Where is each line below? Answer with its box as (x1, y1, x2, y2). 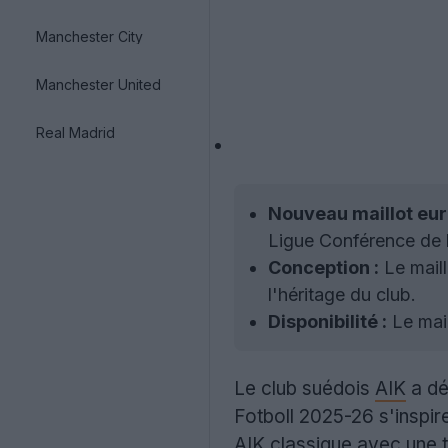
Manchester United (36, 75, 161, 93)
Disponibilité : (268, 311, 387, 332)
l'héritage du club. (268, 284, 416, 305)
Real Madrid (36, 123, 115, 141)
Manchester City (36, 27, 143, 45)
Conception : (268, 257, 379, 278)
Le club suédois (234, 377, 375, 400)
